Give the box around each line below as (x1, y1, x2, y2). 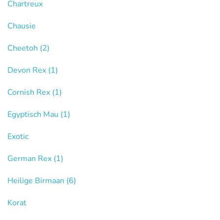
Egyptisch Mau (7, 109, 60, 120)
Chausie (7, 20, 36, 31)
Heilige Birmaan (7, 175, 66, 186)
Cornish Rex (7, 86, 52, 98)
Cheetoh (7, 42, 40, 54)
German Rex (7, 153, 54, 164)
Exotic (7, 131, 28, 142)
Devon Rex (7, 64, 48, 76)
